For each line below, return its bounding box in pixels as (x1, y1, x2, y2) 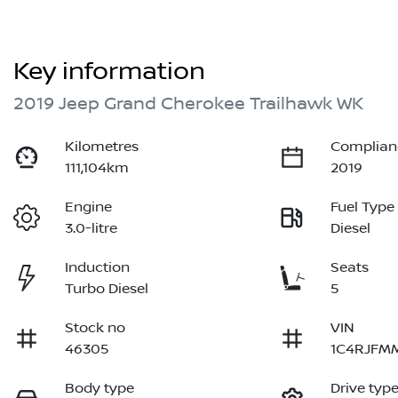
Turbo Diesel (65, 281, 149, 298)
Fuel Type (330, 199, 395, 216)
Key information (13, 57, 205, 87)
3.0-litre (65, 220, 118, 237)
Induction (65, 259, 131, 276)
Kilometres (65, 139, 139, 155)
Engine (65, 199, 113, 216)
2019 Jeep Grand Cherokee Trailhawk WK (13, 93, 363, 115)
